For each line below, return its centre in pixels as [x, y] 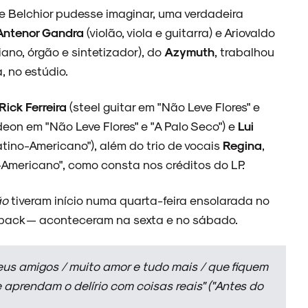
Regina [242, 145]
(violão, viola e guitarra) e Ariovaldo [179, 32]
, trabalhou [244, 51]
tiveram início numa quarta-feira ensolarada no [139, 200]
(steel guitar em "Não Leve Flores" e [165, 106]
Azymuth [189, 51]
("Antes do [234, 285]
